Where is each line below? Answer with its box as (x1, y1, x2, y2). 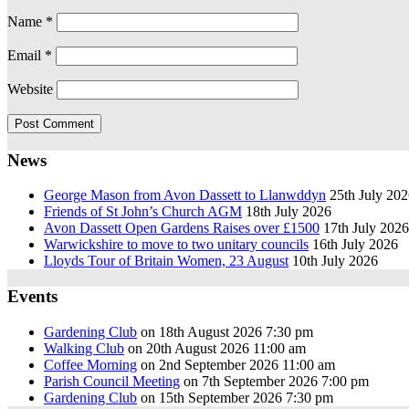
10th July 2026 (292, 253, 378, 269)
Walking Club (44, 340, 124, 356)
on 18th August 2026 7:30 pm (137, 323, 313, 340)
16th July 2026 (312, 236, 398, 253)
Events (7, 287, 58, 306)
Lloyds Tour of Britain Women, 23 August (44, 253, 288, 269)
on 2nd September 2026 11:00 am (137, 356, 335, 372)
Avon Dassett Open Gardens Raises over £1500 (44, 220, 320, 236)
